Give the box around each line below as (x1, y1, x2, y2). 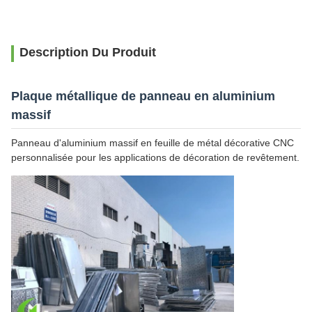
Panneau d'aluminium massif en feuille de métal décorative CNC (11, 137, 294, 148)
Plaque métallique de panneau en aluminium (11, 89, 275, 103)
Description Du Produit (19, 45, 156, 59)
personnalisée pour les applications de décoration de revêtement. (11, 152, 299, 163)
